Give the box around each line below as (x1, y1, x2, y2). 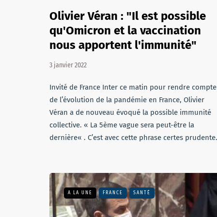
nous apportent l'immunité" (49, 38, 197, 52)
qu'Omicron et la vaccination (49, 24, 201, 37)
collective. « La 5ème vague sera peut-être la (49, 121, 194, 129)
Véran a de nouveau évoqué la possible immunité (49, 108, 211, 117)
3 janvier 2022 (49, 61, 87, 69)
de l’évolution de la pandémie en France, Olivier (49, 95, 204, 104)
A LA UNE (68, 190, 93, 196)
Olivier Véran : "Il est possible (49, 9, 206, 23)
